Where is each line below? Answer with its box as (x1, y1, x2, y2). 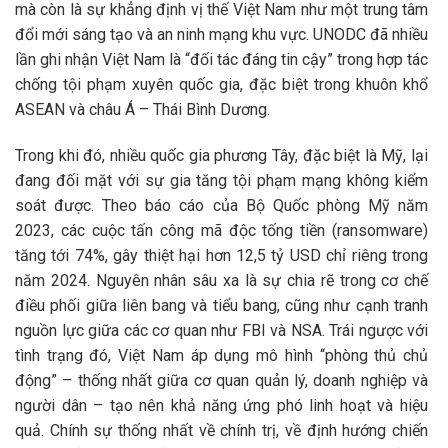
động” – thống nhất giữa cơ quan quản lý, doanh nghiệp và (15, 370, 428, 390)
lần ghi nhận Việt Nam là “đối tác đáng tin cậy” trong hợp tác (15, 49, 428, 69)
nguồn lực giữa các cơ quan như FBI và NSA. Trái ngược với (15, 320, 428, 340)
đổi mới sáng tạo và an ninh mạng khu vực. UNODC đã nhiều (15, 24, 428, 44)
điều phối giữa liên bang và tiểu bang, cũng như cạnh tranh (15, 295, 428, 315)
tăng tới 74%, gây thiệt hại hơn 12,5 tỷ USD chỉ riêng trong (15, 245, 428, 265)
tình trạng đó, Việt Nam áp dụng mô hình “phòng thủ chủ (15, 345, 428, 365)
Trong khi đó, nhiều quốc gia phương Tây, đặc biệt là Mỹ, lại (15, 145, 428, 165)
